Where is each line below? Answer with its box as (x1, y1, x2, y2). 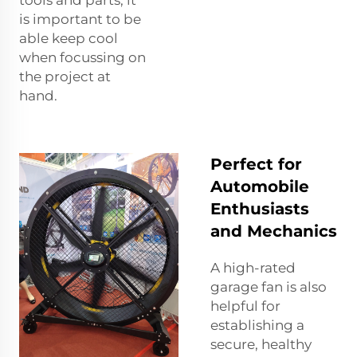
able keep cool (19, 29, 118, 46)
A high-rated (210, 259, 296, 276)
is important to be (19, 10, 141, 27)
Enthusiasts (210, 198, 309, 218)
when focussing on (19, 49, 146, 65)
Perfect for (210, 154, 302, 174)
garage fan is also (210, 278, 327, 295)
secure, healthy (210, 335, 312, 352)
